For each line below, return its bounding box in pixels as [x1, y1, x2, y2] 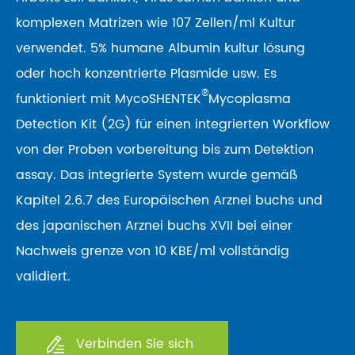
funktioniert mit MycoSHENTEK [16, 89, 201, 109]
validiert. [16, 266, 71, 287]
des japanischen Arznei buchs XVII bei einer [16, 216, 292, 236]
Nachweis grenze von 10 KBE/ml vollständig [16, 241, 289, 261]
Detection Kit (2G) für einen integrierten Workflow [16, 114, 330, 135]
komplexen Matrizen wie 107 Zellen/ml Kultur [16, 13, 296, 33]
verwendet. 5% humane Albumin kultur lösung [16, 38, 305, 59]
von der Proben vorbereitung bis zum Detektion [16, 139, 314, 160]
